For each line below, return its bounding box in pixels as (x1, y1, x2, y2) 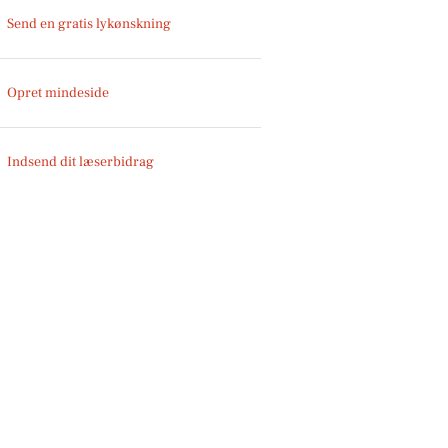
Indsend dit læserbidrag (7, 152, 155, 171)
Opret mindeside (7, 83, 110, 102)
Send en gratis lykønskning (7, 14, 172, 33)
